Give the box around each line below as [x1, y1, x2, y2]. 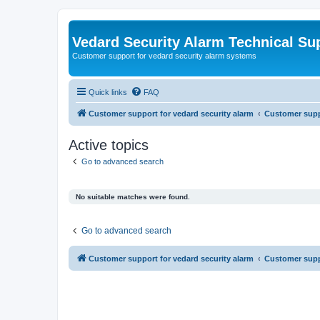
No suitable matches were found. [76, 193, 190, 201]
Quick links [89, 87, 127, 96]
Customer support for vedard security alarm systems [72, 51, 256, 60]
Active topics [69, 136, 149, 153]
